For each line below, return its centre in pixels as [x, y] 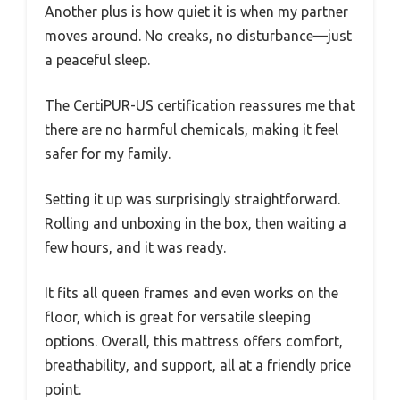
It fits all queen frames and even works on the [192, 292]
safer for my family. [108, 153]
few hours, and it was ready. [135, 247]
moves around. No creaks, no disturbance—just [198, 35]
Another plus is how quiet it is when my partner [196, 11]
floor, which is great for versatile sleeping [178, 317]
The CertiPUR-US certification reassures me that [200, 105]
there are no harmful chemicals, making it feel [192, 129]
